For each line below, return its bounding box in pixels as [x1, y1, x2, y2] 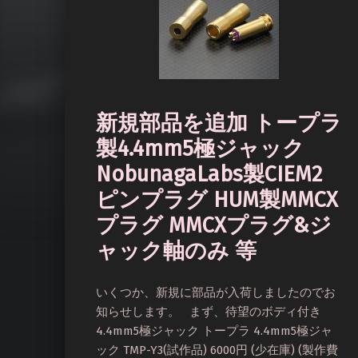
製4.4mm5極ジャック [96, 135, 304, 161]
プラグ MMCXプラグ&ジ [96, 212, 332, 238]
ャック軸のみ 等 [96, 237, 257, 264]
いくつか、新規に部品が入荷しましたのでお [96, 285, 336, 300]
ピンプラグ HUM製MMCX [96, 186, 338, 213]
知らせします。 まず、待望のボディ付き [96, 304, 321, 320]
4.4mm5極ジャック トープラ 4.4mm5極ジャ [96, 324, 332, 339]
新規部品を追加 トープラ [96, 109, 342, 136]
